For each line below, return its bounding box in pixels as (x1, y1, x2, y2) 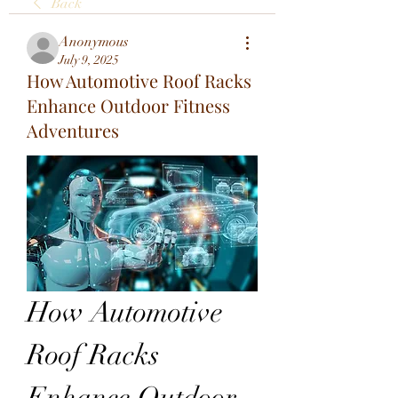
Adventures (27, 118, 119, 142)
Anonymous (59, 33, 129, 51)
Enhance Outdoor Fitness (27, 93, 230, 117)
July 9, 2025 (59, 52, 119, 68)
